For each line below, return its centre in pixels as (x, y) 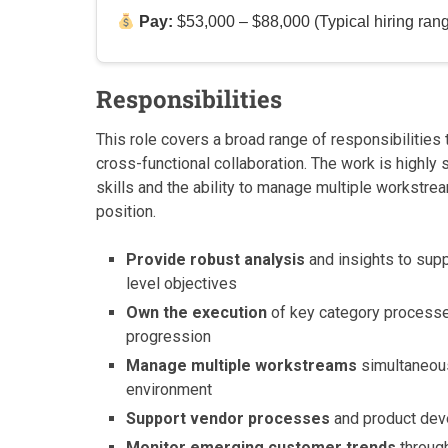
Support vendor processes (228, 418)
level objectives (182, 283)
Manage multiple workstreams (242, 365)
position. (126, 211)
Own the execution (197, 312)
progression (169, 336)
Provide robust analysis (216, 259)
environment (169, 389)
